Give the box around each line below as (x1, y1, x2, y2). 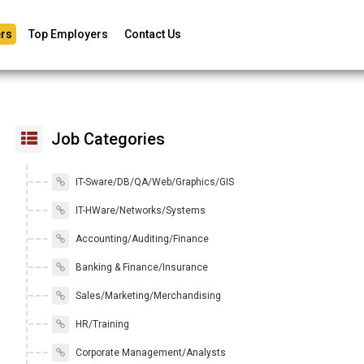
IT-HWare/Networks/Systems (72, 205, 206, 216)
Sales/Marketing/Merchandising (72, 290, 221, 301)
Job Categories (46, 129, 165, 149)
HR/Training (72, 318, 129, 330)
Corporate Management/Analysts (72, 347, 226, 358)
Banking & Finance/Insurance (72, 262, 208, 273)
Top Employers (28, 28, 108, 41)
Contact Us (124, 28, 181, 41)
